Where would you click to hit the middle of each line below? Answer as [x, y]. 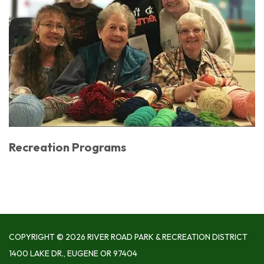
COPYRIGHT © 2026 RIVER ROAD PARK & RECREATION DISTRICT [128, 237]
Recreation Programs [67, 147]
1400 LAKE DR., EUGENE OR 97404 [73, 253]
